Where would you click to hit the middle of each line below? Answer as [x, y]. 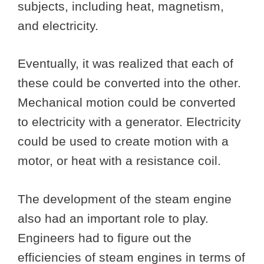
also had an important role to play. [113, 218]
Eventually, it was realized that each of [126, 64]
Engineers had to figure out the [105, 237]
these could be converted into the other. [129, 83]
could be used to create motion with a [123, 141]
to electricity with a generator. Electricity [129, 122]
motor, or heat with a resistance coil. [121, 161]
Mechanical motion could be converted [127, 103]
